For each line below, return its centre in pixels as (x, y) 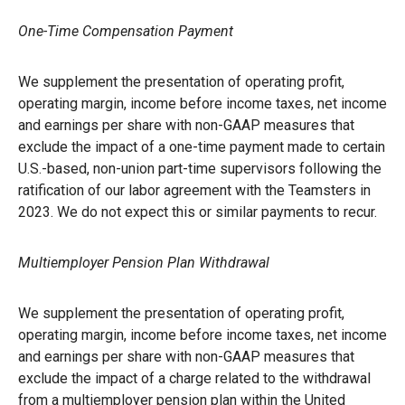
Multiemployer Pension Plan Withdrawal (144, 262)
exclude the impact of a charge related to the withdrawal (194, 378)
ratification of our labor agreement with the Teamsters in (194, 190)
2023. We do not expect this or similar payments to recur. (198, 212)
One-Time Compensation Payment (126, 31)
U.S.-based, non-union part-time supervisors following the (200, 168)
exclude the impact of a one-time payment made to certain (202, 146)
